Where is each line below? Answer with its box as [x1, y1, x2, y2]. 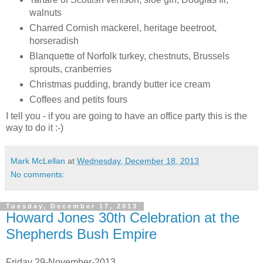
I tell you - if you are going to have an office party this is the [6, 111, 247, 122]
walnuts [29, 7, 62, 18]
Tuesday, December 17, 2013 [6, 203, 138, 210]
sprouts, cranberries [29, 63, 112, 74]
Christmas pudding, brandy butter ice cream [29, 79, 210, 89]
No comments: [11, 170, 65, 180]
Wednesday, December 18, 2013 [77, 156, 199, 166]
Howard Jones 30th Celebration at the [6, 210, 240, 226]
